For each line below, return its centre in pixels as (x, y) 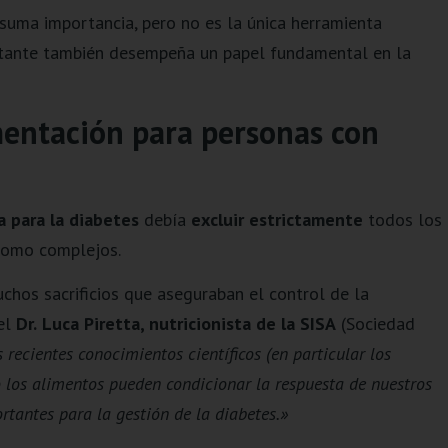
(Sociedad (375, 324)
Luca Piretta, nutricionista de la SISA (188, 324)
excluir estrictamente (276, 219)
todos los (402, 219)
